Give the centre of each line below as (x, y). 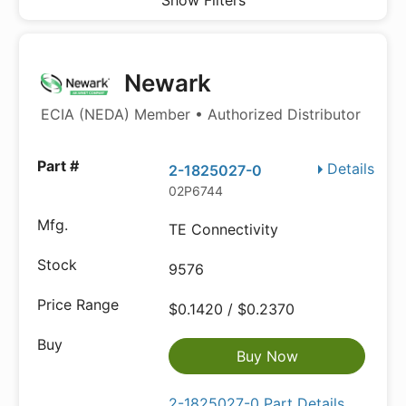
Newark (164, 83)
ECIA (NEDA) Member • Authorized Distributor (201, 114)
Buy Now (267, 356)
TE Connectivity (224, 229)
